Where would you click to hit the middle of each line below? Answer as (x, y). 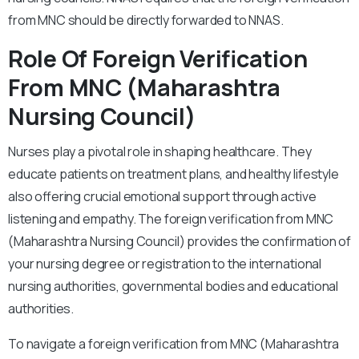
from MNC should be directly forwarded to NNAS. (146, 20)
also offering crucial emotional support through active (162, 197)
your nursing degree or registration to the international (165, 264)
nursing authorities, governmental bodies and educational (173, 286)
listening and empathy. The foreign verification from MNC (171, 219)
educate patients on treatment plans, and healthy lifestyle (175, 174)
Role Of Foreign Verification (158, 59)
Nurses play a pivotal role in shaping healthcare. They (160, 152)
